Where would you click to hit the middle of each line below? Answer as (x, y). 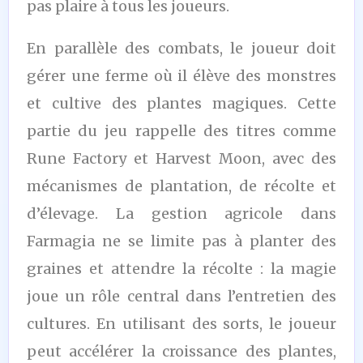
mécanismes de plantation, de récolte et (181, 186)
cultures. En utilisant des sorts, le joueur (181, 323)
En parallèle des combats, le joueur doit (181, 48)
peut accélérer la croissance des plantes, (181, 351)
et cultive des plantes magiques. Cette (181, 103)
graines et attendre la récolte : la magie (181, 268)
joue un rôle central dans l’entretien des (181, 296)
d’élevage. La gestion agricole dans (181, 213)
